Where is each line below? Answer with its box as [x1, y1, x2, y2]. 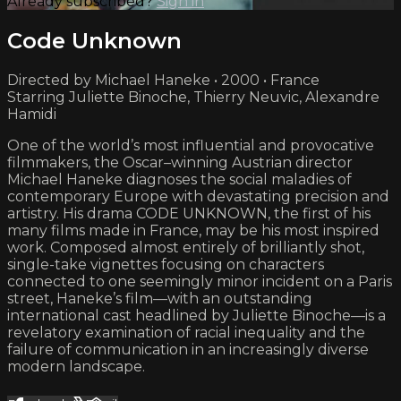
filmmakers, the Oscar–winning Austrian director [7, 153, 353, 171]
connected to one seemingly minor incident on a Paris [7, 272, 392, 290]
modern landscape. [7, 357, 145, 375]
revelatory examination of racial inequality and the [7, 323, 365, 341]
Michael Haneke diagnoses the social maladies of [7, 170, 352, 188]
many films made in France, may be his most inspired [7, 221, 380, 239]
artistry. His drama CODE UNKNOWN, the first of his [7, 204, 371, 222]
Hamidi [7, 105, 56, 123]
